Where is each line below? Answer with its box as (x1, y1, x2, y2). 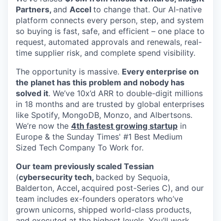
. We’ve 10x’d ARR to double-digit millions (48, 88, 203, 98)
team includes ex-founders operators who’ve (16, 193, 183, 204)
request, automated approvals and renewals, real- (16, 37, 202, 47)
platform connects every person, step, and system (16, 15, 204, 25)
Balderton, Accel (16, 183, 77, 193)
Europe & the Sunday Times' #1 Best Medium (16, 131, 183, 142)
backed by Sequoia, (96, 172, 170, 182)
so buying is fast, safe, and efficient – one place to (16, 26, 205, 36)
